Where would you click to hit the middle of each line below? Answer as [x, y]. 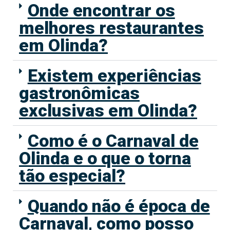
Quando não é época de [119, 206]
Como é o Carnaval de [113, 141]
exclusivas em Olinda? [108, 111]
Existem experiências [114, 76]
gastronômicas [79, 93]
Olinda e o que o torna [105, 158]
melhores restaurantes [111, 28]
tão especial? [72, 176]
